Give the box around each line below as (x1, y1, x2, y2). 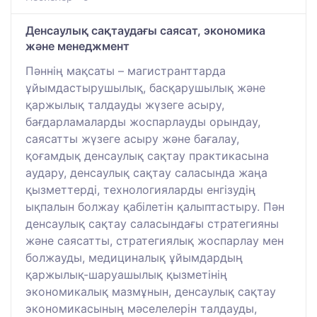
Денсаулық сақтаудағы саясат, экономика (25, 23, 265, 38)
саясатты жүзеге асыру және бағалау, (25, 132, 239, 146)
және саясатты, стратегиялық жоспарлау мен (25, 234, 284, 248)
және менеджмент (25, 39, 129, 54)
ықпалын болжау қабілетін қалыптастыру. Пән (25, 200, 284, 214)
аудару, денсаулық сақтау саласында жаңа (25, 166, 267, 180)
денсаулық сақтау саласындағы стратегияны (25, 217, 279, 231)
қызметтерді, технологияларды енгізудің (25, 183, 255, 197)
